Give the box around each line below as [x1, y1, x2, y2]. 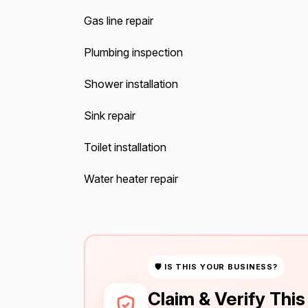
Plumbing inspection [83, 45, 183, 59]
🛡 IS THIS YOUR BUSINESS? [155, 261, 278, 272]
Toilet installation [83, 140, 166, 154]
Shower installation [83, 77, 178, 91]
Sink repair [83, 109, 135, 122]
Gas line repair [83, 14, 153, 27]
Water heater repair [83, 172, 178, 186]
